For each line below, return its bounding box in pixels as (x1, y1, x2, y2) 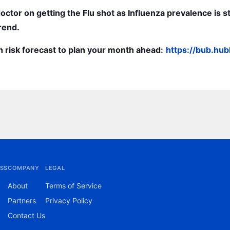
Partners (7, 196, 36, 205)
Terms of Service (45, 181, 102, 190)
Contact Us (7, 211, 45, 220)
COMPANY (7, 164, 40, 171)
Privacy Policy (45, 196, 92, 205)
